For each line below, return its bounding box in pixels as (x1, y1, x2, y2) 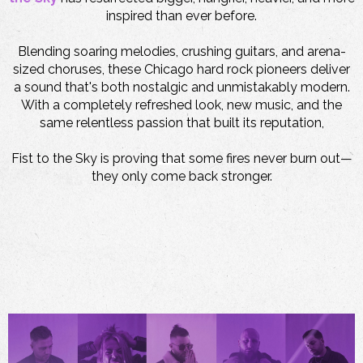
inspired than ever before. (106, 8, 257, 24)
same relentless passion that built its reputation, (39, 115, 324, 131)
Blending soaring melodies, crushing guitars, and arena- (17, 44, 346, 60)
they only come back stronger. (91, 169, 272, 185)
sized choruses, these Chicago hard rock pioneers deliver (13, 62, 350, 78)
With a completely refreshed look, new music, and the (21, 97, 342, 113)
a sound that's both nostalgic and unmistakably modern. (13, 79, 350, 96)
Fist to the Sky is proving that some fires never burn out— (11, 151, 352, 167)
